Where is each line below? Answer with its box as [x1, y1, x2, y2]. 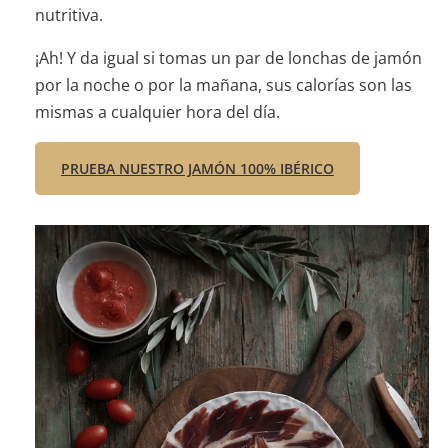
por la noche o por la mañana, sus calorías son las [34, 74, 412, 97]
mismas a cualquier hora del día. [34, 101, 280, 124]
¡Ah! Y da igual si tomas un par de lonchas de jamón [34, 47, 422, 70]
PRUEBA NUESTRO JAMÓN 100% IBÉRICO [60, 159, 334, 179]
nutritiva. [34, 4, 103, 27]
